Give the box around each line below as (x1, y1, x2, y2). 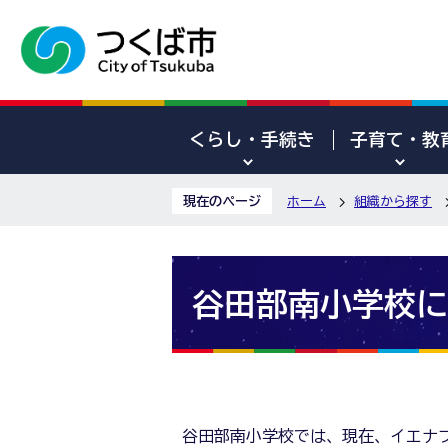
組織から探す (354, 195, 432, 208)
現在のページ (183, 195, 261, 208)
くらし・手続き (189, 131, 315, 148)
